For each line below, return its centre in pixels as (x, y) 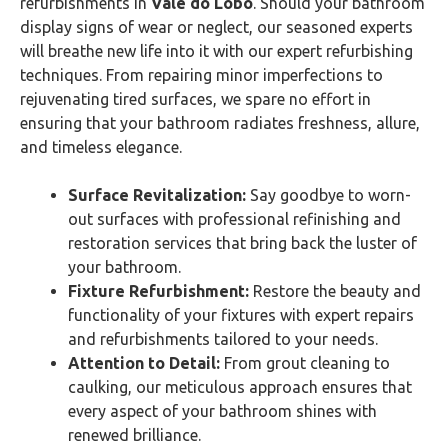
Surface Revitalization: (157, 195)
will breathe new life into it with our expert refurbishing (216, 51)
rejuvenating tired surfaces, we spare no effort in (195, 99)
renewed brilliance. (134, 435)
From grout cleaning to (307, 363)
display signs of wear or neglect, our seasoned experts (216, 27)
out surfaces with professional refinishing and (234, 219)
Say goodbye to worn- (328, 195)
